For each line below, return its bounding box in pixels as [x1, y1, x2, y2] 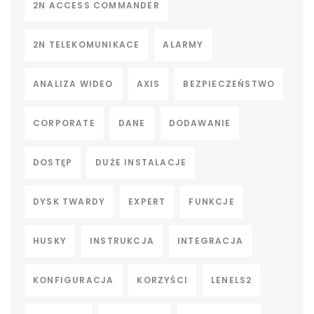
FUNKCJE [189, 196, 235, 207]
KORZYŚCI [137, 274, 189, 286]
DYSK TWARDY [33, 196, 106, 207]
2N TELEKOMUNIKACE [33, 39, 140, 50]
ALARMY [163, 39, 204, 50]
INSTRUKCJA [90, 235, 154, 247]
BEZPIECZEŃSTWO [183, 78, 275, 90]
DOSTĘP [33, 156, 73, 168]
